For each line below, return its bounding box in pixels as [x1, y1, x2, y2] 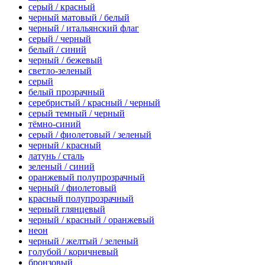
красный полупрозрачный [28, 193, 134, 203]
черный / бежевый [28, 54, 102, 65]
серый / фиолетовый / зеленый [28, 129, 151, 140]
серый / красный [28, 1, 95, 12]
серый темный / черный [28, 108, 125, 118]
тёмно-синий [28, 118, 81, 129]
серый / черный [28, 33, 91, 44]
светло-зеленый [28, 65, 92, 76]
